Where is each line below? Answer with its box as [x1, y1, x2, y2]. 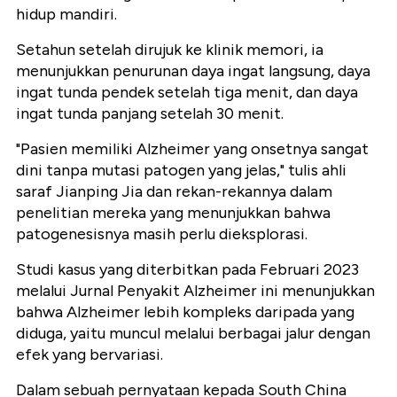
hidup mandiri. [16, 4, 117, 25]
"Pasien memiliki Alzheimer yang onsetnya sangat [16, 139, 369, 160]
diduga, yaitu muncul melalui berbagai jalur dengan [16, 323, 370, 344]
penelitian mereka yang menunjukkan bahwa [16, 203, 331, 223]
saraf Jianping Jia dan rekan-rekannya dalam [16, 182, 332, 202]
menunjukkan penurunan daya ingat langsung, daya [16, 61, 370, 82]
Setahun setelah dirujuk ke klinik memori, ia [16, 40, 323, 60]
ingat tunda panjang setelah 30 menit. [16, 104, 284, 124]
